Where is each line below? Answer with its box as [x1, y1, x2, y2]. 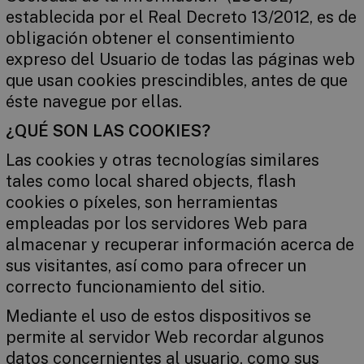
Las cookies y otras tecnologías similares [5, 150, 319, 170]
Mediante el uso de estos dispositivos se [5, 306, 311, 326]
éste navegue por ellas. [5, 92, 182, 111]
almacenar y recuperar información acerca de [5, 235, 354, 254]
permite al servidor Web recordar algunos [5, 327, 324, 347]
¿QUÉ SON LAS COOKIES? [5, 121, 210, 141]
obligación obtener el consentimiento [5, 28, 295, 48]
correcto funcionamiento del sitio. [5, 277, 265, 297]
